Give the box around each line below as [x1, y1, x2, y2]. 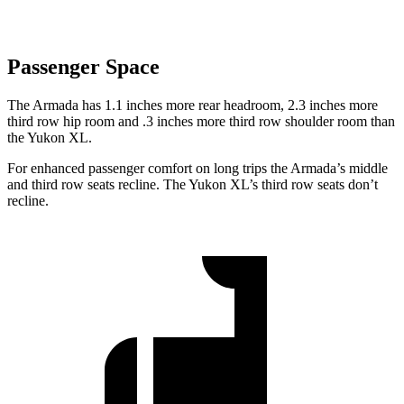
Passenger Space [7, 55, 160, 79]
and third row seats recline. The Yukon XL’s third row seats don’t [7, 177, 378, 193]
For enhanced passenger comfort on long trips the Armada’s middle [7, 161, 388, 177]
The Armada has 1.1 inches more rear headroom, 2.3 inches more [7, 97, 378, 114]
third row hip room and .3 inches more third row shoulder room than [7, 114, 395, 130]
